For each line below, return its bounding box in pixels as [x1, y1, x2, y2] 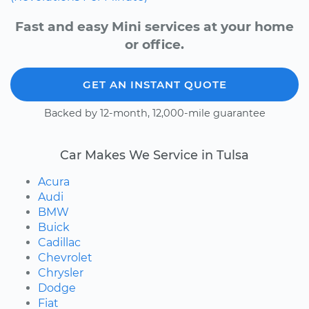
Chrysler [38, 266, 83, 279]
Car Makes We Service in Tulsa [60, 147, 249, 162]
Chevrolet [38, 250, 92, 264]
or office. [125, 36, 184, 52]
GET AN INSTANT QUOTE [82, 77, 227, 91]
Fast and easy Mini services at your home [15, 18, 294, 34]
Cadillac [38, 235, 81, 249]
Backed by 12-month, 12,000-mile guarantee [43, 106, 266, 119]
